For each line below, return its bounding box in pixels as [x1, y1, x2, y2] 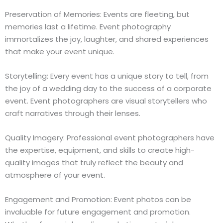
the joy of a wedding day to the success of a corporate [5, 83, 212, 94]
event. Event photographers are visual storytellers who [5, 96, 207, 106]
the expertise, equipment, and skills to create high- [5, 145, 195, 155]
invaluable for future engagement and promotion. [5, 207, 191, 217]
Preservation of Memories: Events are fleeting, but [5, 9, 190, 19]
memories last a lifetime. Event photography [5, 21, 171, 32]
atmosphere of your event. [5, 170, 105, 180]
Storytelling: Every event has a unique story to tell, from [5, 71, 209, 81]
